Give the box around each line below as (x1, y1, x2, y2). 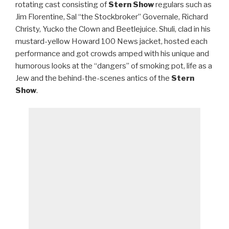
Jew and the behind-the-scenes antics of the (15, 73, 171, 83)
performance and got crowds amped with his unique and (15, 49, 209, 58)
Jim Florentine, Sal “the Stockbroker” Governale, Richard (15, 12, 208, 21)
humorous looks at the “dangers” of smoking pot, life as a (15, 61, 212, 71)
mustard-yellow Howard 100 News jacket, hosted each (15, 36, 208, 46)
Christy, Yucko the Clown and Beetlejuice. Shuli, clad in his (15, 24, 211, 34)
